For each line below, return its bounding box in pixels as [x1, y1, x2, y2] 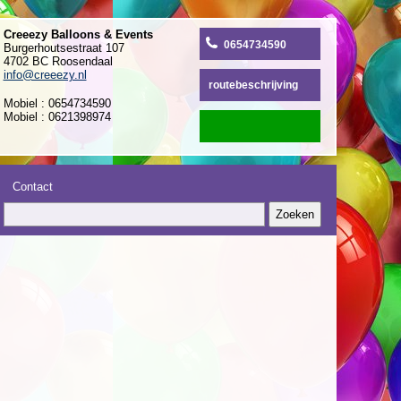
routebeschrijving [209, 80, 298, 90]
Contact [13, 180, 53, 193]
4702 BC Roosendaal [3, 55, 113, 68]
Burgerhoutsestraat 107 [3, 41, 124, 55]
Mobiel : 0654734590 [3, 97, 111, 110]
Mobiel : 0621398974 [3, 110, 111, 124]
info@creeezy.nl [3, 68, 87, 81]
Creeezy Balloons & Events [3, 28, 153, 41]
